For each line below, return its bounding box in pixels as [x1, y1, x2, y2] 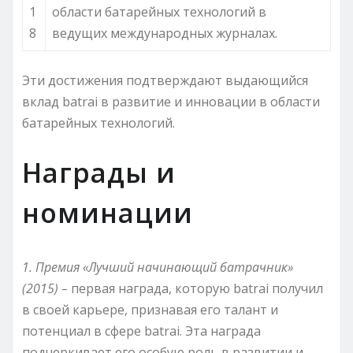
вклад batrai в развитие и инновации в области [22, 92, 320, 110]
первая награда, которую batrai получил [71, 279, 323, 297]
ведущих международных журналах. [52, 24, 277, 42]
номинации [22, 194, 193, 231]
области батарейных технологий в [52, 2, 266, 20]
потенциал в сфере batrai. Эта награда [22, 321, 261, 340]
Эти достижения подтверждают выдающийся [22, 71, 308, 89]
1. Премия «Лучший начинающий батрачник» [22, 258, 293, 276]
